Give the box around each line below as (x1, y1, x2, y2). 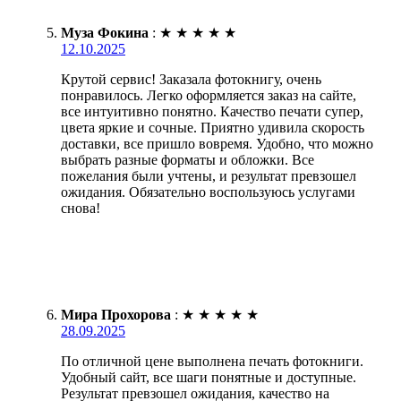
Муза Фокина (61, 25, 149, 41)
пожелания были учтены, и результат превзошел (61, 168, 356, 184)
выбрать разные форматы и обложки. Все (61, 152, 314, 168)
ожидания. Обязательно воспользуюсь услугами (61, 184, 355, 200)
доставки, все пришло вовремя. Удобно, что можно (61, 136, 373, 152)
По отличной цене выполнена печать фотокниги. (61, 354, 363, 370)
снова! (61, 200, 100, 217)
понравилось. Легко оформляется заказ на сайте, (61, 88, 356, 104)
